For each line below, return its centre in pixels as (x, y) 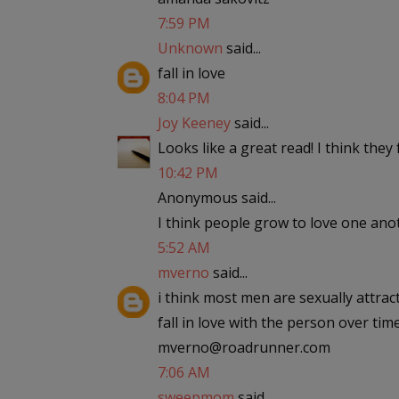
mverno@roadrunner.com (244, 347)
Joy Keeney (194, 123)
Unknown (190, 48)
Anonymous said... (217, 198)
